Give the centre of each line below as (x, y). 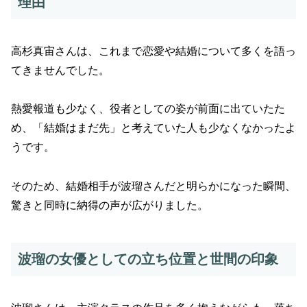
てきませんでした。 (60, 70)
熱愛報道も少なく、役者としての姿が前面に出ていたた (148, 109)
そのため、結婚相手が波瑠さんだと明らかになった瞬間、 (153, 186)
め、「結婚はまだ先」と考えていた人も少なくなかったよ (153, 128)
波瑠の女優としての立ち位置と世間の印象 (148, 259)
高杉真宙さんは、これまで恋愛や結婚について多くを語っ (153, 51)
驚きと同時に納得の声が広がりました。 (110, 206)
